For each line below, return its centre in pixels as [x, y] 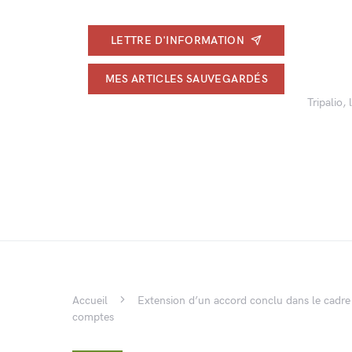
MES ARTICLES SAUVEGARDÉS [186, 79]
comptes [93, 317]
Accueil [90, 301]
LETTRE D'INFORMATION [178, 40]
